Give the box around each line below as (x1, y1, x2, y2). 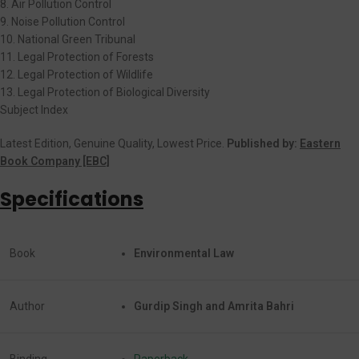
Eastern (300, 136, 341, 150)
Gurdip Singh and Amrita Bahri (134, 299, 294, 313)
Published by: (227, 136, 300, 150)
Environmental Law (134, 246, 234, 260)
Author (10, 299, 45, 313)
